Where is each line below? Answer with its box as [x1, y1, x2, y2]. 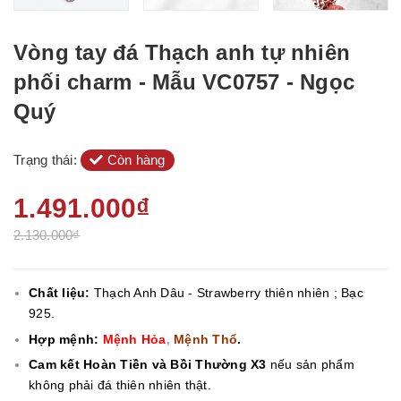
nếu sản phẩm [266, 357, 354, 372]
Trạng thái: [13, 152, 81, 167]
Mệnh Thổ [169, 331, 237, 346]
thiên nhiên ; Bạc [260, 286, 363, 300]
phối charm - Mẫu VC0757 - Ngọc [13, 70, 355, 94]
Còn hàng [103, 152, 166, 167]
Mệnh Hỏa [102, 331, 166, 346]
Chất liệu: [29, 286, 94, 300]
